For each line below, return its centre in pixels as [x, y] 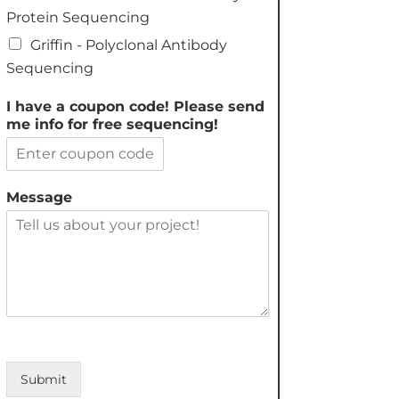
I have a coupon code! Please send [135, 106]
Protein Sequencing [77, 17]
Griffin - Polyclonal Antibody [128, 45]
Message [39, 197]
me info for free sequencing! [112, 124]
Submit [43, 379]
